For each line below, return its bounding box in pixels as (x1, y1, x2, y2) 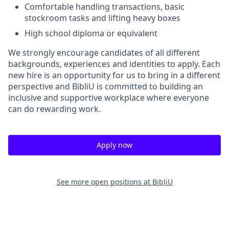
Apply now (97, 140, 132, 150)
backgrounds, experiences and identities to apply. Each (8, 58, 220, 70)
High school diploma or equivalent (25, 28, 157, 39)
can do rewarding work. (8, 103, 101, 114)
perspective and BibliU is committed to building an (8, 81, 203, 92)
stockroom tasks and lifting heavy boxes (25, 12, 180, 24)
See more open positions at (56, 177, 152, 187)
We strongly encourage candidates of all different (8, 47, 200, 58)
